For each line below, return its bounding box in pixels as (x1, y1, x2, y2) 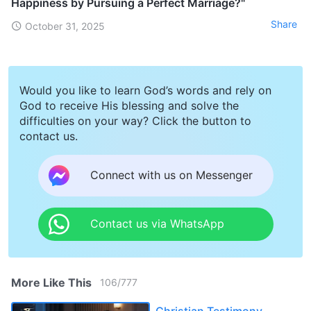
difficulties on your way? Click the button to (19, 113, 251, 128)
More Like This (11, 275, 92, 289)
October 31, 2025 (25, 19, 105, 32)
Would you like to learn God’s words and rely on (19, 83, 271, 97)
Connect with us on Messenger (90, 168, 253, 183)
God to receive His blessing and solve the (19, 98, 239, 112)
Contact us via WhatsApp (90, 217, 224, 231)
